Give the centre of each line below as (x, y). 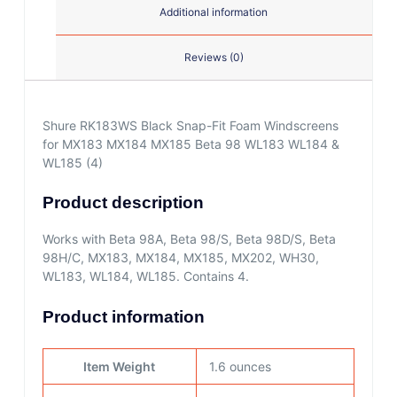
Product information (123, 316)
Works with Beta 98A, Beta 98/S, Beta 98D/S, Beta (189, 238)
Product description (123, 203)
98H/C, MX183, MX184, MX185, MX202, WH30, (180, 257)
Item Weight (120, 366)
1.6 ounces (240, 366)
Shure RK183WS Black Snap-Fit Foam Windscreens (190, 126)
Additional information (214, 12)
